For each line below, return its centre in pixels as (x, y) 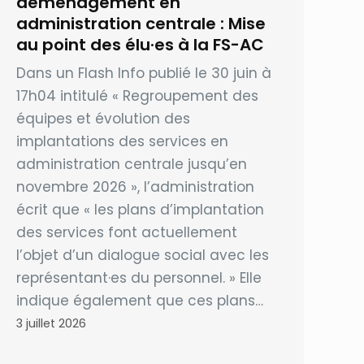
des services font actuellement (127, 232)
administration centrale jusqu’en (132, 164)
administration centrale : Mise (141, 23)
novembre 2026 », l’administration (136, 186)
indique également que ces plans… (140, 300)
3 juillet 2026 (52, 323)
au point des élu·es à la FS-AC (141, 44)
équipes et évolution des (104, 118)
